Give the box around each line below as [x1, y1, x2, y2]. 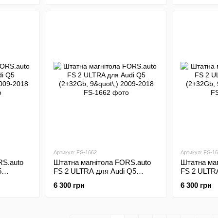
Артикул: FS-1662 [53, 149, 97, 155]
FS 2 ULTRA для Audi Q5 [53, 167, 136, 175]
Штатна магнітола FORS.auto [53, 158, 151, 166]
